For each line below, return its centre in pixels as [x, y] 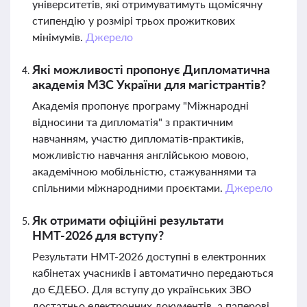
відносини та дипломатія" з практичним [133, 122]
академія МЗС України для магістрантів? [149, 84]
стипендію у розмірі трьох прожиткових [134, 20]
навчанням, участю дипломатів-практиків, [138, 138]
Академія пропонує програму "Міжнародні [140, 105]
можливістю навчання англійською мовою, [140, 155]
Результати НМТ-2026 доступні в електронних [149, 256]
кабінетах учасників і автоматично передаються [153, 272]
